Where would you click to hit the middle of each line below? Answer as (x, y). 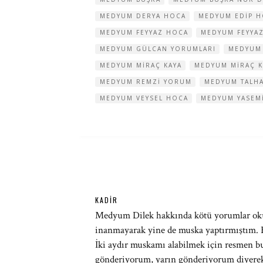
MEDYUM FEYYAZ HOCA (144, 32)
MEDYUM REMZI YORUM (146, 82)
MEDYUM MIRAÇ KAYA (141, 65)
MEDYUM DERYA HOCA (143, 16)
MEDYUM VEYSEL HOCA (144, 98)
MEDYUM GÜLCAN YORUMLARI (158, 49)
